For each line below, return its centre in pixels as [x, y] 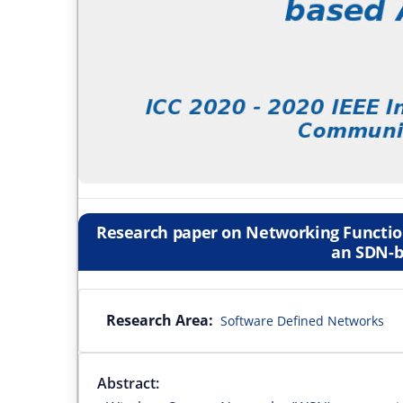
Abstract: [128, 383]
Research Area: [160, 320]
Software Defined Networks [302, 320]
